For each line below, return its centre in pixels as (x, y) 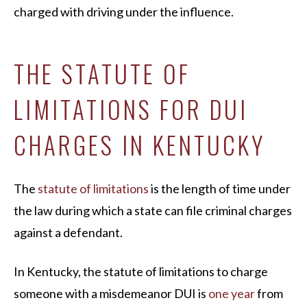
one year (232, 293)
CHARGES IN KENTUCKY (139, 145)
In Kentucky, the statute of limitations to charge (141, 271)
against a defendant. (69, 232)
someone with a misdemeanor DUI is (111, 293)
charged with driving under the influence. (124, 12)
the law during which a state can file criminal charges (153, 210)
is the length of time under (220, 188)
